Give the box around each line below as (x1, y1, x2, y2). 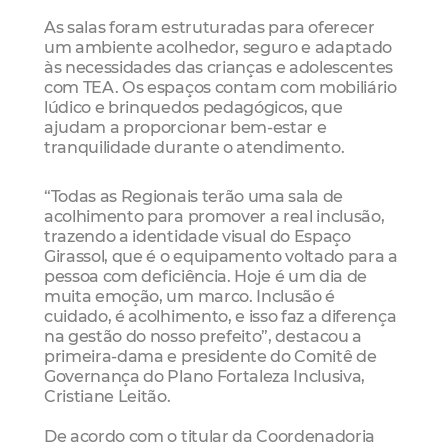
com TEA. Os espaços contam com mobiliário (44, 76, 397, 97)
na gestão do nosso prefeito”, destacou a (44, 326, 363, 347)
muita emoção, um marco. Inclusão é (44, 286, 336, 307)
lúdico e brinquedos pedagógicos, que (44, 96, 343, 117)
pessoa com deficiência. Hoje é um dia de (44, 266, 368, 287)
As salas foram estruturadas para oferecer (44, 16, 375, 37)
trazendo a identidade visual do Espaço (44, 226, 351, 247)
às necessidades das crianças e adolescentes (44, 56, 394, 77)
